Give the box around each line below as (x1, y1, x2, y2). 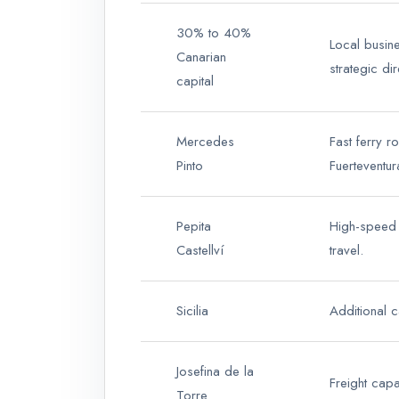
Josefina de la (176, 362, 254, 382)
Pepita (176, 216, 211, 237)
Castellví (176, 240, 224, 261)
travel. (330, 240, 363, 261)
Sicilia (176, 301, 208, 322)
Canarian (176, 47, 226, 68)
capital (176, 71, 214, 92)
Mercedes (176, 132, 234, 152)
